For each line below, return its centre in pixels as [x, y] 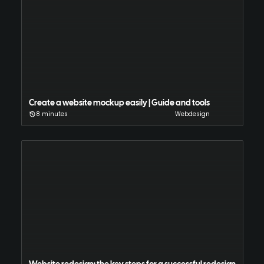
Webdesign [192, 114]
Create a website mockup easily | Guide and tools [119, 103]
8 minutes [52, 114]
